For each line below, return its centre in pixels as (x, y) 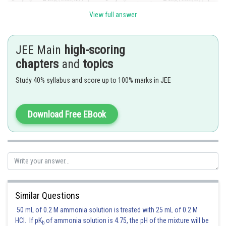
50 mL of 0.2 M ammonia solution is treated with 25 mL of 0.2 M (106, 210)
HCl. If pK (29, 220)
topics (98, 64)
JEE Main (40, 50)
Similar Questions (47, 195)
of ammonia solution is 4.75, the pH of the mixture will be (127, 220)
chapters (37, 64)
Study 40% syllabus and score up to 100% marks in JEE (93, 80)
